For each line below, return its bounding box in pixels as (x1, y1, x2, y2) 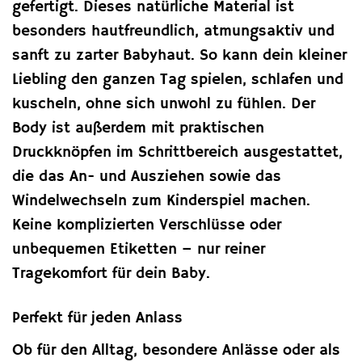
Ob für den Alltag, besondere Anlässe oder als (12, 340, 340, 360)
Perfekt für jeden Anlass (12, 309, 183, 329)
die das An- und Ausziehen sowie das (12, 167, 281, 187)
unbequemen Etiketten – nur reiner (12, 240, 265, 260)
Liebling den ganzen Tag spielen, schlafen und (12, 70, 343, 90)
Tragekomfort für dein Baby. (12, 264, 210, 284)
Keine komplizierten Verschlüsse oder (12, 216, 281, 236)
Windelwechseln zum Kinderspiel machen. (12, 192, 310, 212)
